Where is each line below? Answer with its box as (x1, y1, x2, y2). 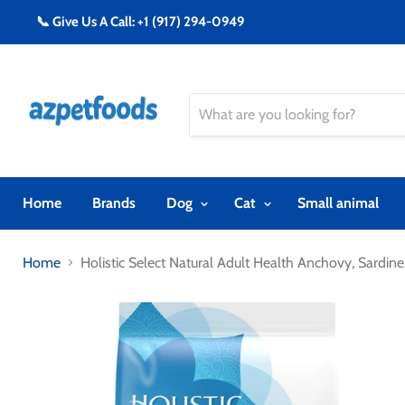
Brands (92, 193, 136, 212)
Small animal (297, 193, 379, 212)
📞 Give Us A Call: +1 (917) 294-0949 (36, 14, 244, 30)
